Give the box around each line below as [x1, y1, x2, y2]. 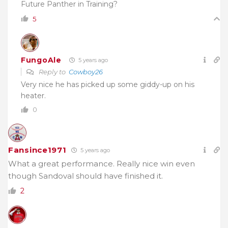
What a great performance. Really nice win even [8, 159, 195, 169]
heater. [21, 91, 46, 101]
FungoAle [21, 55, 62, 65]
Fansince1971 [8, 145, 67, 155]
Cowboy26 [69, 68, 103, 76]
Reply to [37, 68, 69, 76]
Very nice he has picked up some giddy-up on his [21, 80, 194, 90]
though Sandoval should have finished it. [8, 171, 163, 181]
